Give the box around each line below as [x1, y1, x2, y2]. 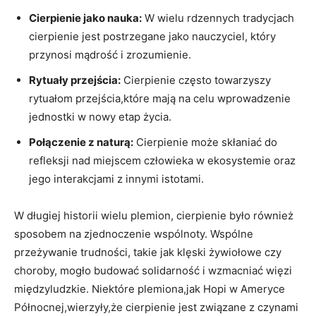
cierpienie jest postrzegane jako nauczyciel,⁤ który [29, 29, 276, 43]
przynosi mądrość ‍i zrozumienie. [29, 47, 191, 61]
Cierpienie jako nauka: [29, 11, 142, 25]
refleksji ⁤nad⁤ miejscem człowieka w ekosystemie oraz [29, 153, 296, 167]
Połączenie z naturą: [29, 135, 133, 149]
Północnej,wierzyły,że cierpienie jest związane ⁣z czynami [14, 300, 298, 314]
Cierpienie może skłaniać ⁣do [133, 135, 277, 149]
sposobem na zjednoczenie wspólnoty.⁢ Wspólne [14, 226, 253, 241]
